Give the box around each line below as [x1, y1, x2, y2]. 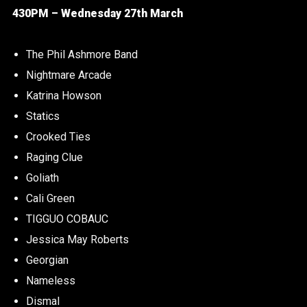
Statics [25, 110, 60, 123]
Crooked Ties [25, 130, 90, 144]
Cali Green [25, 192, 75, 206]
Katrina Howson [25, 89, 101, 103]
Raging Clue [25, 151, 83, 164]
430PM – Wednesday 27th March [12, 7, 183, 21]
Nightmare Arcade [25, 69, 112, 82]
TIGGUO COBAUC [25, 212, 108, 226]
